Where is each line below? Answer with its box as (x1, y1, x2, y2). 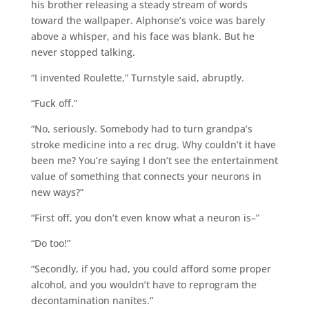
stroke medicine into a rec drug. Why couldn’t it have (30, 137, 276, 151)
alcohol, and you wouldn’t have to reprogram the (30, 277, 257, 291)
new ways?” (30, 185, 83, 199)
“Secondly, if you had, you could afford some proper (30, 261, 271, 275)
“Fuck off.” (30, 96, 77, 110)
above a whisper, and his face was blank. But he (30, 29, 255, 43)
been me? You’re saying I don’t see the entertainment (30, 153, 278, 167)
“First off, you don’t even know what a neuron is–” (30, 210, 259, 224)
